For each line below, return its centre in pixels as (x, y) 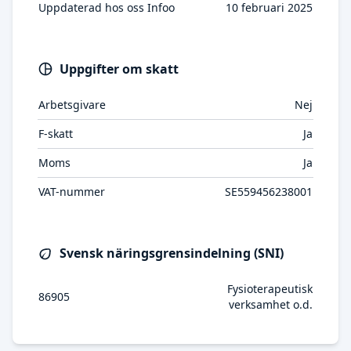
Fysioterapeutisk (270, 289)
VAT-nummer (72, 192)
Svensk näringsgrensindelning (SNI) (172, 253)
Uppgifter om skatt (119, 69)
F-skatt (56, 134)
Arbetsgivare (72, 105)
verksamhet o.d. (271, 304)
